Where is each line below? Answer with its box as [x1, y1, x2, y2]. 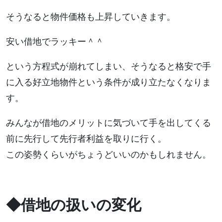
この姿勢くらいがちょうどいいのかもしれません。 [6, 150, 211, 160]
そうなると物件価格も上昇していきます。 [6, 12, 175, 22]
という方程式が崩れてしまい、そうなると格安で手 [6, 61, 211, 71]
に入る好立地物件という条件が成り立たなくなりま [6, 77, 211, 87]
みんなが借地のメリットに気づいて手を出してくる [6, 118, 211, 128]
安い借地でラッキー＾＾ [6, 37, 104, 47]
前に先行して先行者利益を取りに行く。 [6, 134, 166, 144]
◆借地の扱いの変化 [6, 197, 141, 213]
